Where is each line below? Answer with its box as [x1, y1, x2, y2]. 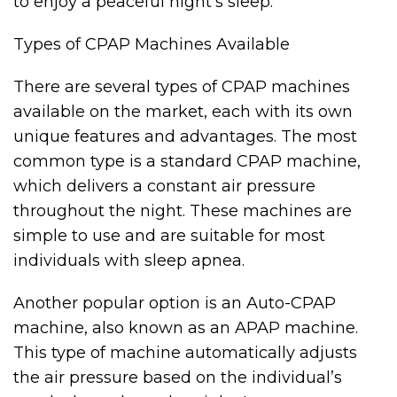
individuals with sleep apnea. [13, 251, 245, 270]
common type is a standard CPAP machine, [13, 152, 361, 171]
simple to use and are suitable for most [13, 226, 325, 245]
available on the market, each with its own [13, 102, 353, 121]
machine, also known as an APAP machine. [13, 318, 358, 338]
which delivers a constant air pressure [13, 176, 315, 196]
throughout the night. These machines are [13, 201, 352, 221]
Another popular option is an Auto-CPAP [13, 293, 336, 313]
